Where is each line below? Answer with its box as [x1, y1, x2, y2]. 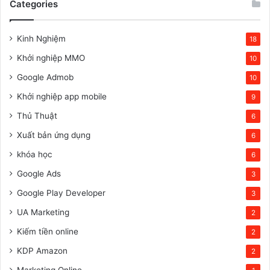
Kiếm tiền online [17, 226, 78, 236]
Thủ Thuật [17, 110, 57, 121]
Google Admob [17, 72, 74, 82]
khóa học [17, 149, 52, 159]
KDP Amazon [17, 245, 67, 256]
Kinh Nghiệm [17, 33, 66, 43]
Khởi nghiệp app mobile [17, 91, 107, 101]
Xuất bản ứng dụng [17, 130, 90, 140]
